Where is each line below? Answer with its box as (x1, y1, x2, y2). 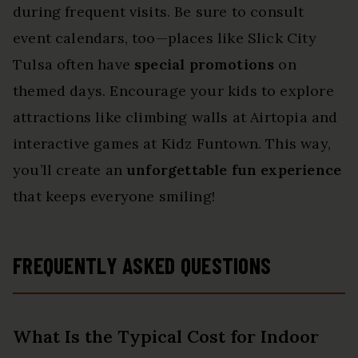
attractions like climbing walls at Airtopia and (13, 107, 338, 126)
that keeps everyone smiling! (13, 186, 216, 205)
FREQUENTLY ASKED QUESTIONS (13, 251, 272, 279)
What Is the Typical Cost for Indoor (13, 324, 319, 348)
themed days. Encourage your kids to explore (13, 81, 334, 100)
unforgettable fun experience (126, 160, 342, 179)
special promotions (134, 54, 275, 74)
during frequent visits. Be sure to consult (13, 2, 304, 21)
